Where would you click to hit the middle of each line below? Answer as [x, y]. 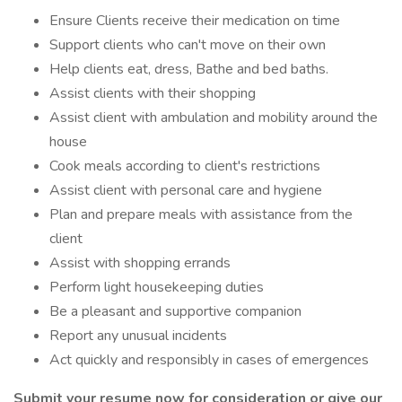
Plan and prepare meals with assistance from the [201, 214]
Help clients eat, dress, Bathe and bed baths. [189, 69]
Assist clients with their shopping [153, 93]
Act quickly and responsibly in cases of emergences [209, 360]
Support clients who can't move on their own [188, 45]
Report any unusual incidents [138, 336]
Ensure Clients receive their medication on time [195, 21]
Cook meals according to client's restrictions [185, 166]
